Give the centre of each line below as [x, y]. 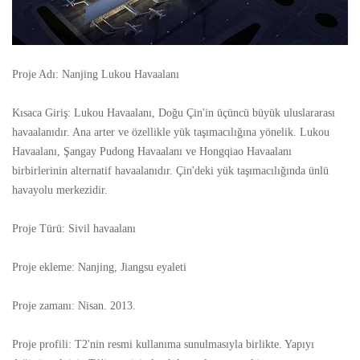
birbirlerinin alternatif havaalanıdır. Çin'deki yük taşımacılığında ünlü [170, 170]
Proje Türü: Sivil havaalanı [74, 228]
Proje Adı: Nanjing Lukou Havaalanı [96, 74]
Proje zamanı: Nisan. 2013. [74, 305]
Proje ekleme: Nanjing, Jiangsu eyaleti [99, 267]
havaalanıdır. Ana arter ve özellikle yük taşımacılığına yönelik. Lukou [171, 132]
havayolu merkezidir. [60, 190]
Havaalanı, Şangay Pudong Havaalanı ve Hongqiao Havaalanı [152, 151]
